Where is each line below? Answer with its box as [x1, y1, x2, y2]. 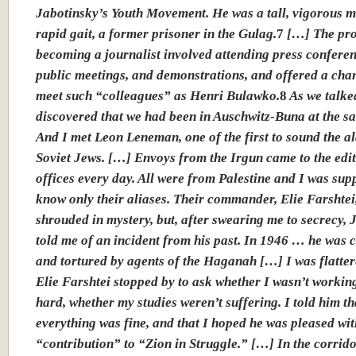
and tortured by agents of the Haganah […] [36, 253, 283, 269]
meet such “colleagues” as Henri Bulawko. [36, 87, 280, 103]
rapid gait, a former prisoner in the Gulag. [36, 25, 277, 41]
